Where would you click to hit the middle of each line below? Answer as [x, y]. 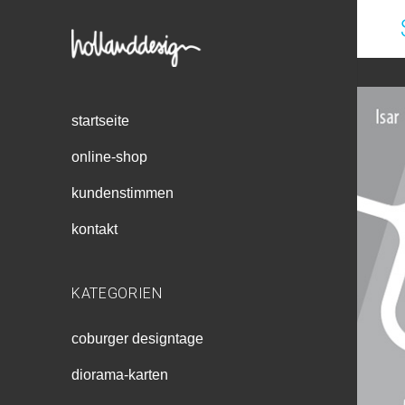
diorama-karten [120, 374]
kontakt [95, 229]
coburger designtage [138, 338]
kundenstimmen [123, 193]
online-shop [110, 156]
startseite [101, 120]
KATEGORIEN [117, 294]
